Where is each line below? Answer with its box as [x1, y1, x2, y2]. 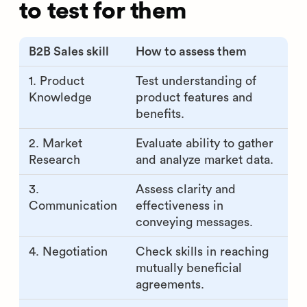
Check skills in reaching [135, 245, 269, 258]
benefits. [135, 107, 184, 120]
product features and [135, 90, 253, 103]
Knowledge [28, 90, 92, 103]
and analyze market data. [135, 153, 273, 166]
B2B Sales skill [28, 45, 109, 58]
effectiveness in [135, 199, 223, 212]
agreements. [135, 278, 204, 291]
